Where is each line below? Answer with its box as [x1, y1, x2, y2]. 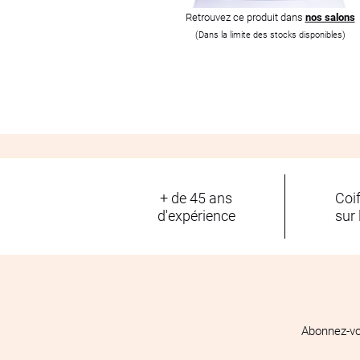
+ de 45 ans [160, 187, 233, 207]
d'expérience [157, 205, 235, 225]
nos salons [305, 9, 355, 24]
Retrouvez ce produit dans [185, 9, 305, 24]
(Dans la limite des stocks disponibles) [194, 27, 346, 40]
